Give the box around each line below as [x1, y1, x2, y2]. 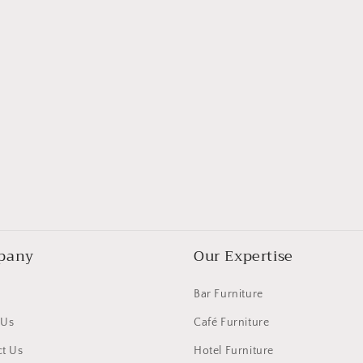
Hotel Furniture [194, 344, 274, 358]
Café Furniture [194, 316, 270, 330]
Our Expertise [194, 243, 293, 270]
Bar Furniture [194, 288, 263, 301]
